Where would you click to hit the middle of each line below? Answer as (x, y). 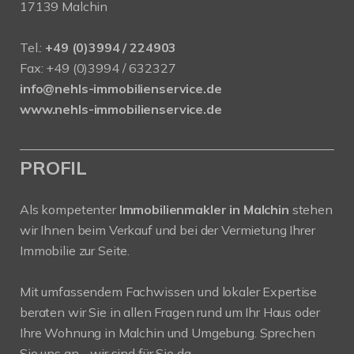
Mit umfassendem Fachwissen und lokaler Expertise (169, 292)
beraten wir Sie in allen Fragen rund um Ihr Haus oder (170, 312)
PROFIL (54, 168)
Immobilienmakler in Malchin (204, 209)
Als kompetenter (70, 209)
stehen (311, 209)
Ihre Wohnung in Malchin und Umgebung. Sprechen (168, 333)
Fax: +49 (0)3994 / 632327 (98, 68)
